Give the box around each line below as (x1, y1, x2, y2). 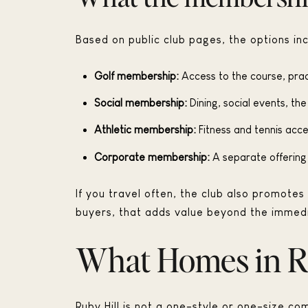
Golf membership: (93, 69, 179, 82)
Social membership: (93, 97, 187, 109)
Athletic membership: (93, 124, 196, 136)
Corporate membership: (93, 151, 210, 163)
